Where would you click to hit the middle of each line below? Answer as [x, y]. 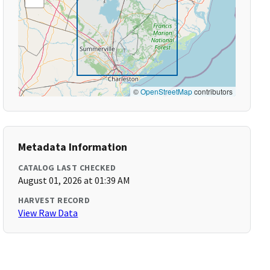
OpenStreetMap [166, 91]
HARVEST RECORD [54, 200]
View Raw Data [48, 213]
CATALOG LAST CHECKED [67, 168]
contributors [212, 91]
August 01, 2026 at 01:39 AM [74, 180]
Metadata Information [73, 147]
